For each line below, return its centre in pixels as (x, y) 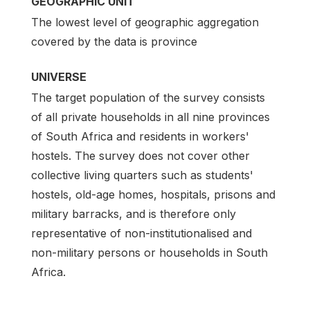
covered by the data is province (114, 41)
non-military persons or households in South (149, 252)
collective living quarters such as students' (142, 175)
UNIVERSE (59, 76)
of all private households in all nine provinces (151, 117)
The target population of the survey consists (148, 97)
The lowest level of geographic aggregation (145, 22)
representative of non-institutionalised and (142, 233)
